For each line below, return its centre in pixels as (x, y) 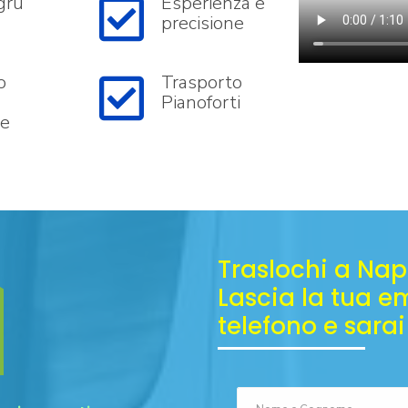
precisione (202, 23)
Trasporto (201, 82)
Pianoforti (200, 102)
